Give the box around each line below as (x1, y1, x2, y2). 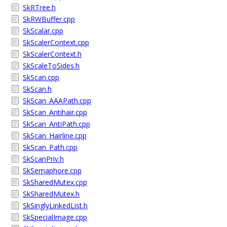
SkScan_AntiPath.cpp (23, 119, 90, 129)
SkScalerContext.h (23, 49, 82, 59)
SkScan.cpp (23, 72, 59, 82)
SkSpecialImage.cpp (23, 212, 87, 222)
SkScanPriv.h (23, 154, 64, 164)
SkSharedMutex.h (23, 189, 80, 199)
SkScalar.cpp (23, 26, 63, 35)
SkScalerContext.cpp (23, 37, 89, 47)
